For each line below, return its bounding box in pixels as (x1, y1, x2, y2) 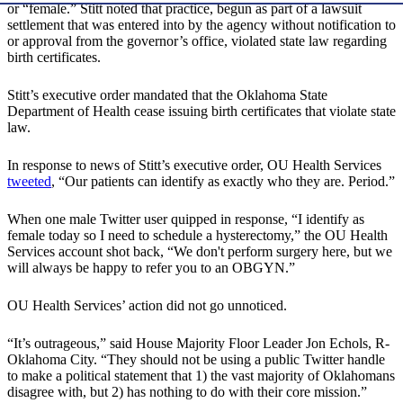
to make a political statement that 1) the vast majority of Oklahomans (7, 368, 395, 384)
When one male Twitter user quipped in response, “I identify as (7, 211, 364, 228)
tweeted (7, 174, 51, 190)
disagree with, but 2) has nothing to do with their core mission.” (7, 384, 367, 400)
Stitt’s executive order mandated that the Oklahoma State (7, 87, 327, 103)
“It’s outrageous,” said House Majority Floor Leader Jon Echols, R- (7, 336, 390, 352)
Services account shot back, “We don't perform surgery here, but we (7, 244, 392, 260)
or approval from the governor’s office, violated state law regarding (7, 33, 387, 49)
